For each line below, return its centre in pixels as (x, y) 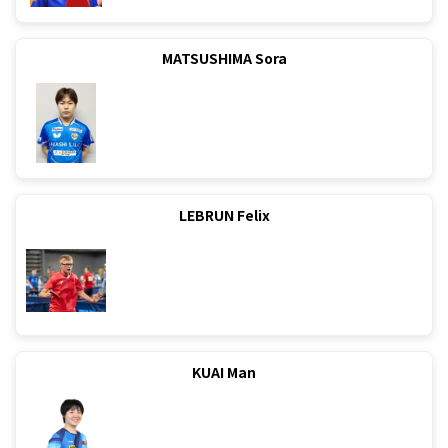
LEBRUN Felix (224, 215)
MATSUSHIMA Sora (224, 58)
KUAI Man (224, 372)
